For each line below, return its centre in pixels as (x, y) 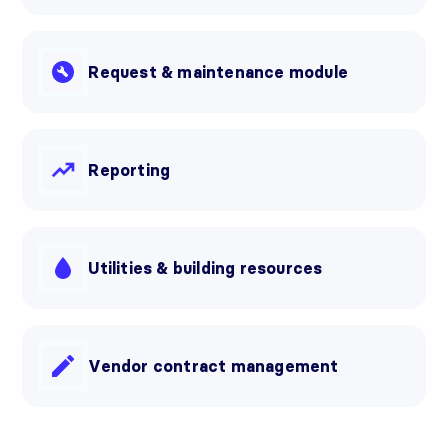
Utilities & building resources (205, 268)
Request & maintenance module (218, 72)
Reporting (129, 170)
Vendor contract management (213, 366)
